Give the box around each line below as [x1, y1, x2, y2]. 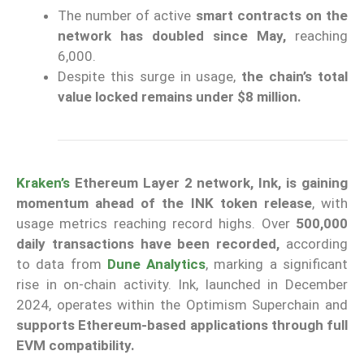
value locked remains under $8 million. [58, 89, 301, 106]
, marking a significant [206, 256, 349, 273]
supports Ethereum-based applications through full [16, 317, 348, 334]
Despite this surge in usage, [58, 68, 242, 85]
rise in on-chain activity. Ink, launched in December [16, 276, 348, 293]
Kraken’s [16, 175, 70, 192]
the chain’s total [241, 68, 349, 85]
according [279, 236, 349, 253]
